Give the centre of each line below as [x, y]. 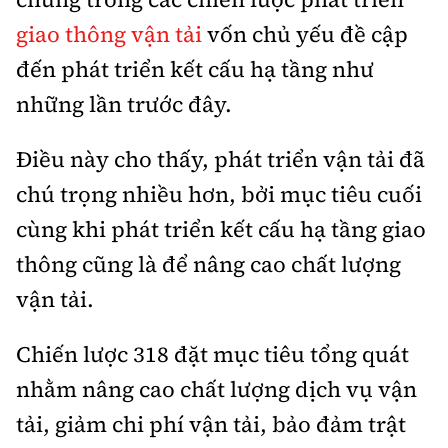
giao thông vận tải [109, 33]
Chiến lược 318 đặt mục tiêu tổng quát [212, 353]
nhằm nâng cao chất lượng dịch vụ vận [216, 388]
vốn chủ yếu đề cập [305, 33]
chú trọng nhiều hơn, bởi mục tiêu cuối [219, 193]
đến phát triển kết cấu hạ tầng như [195, 68]
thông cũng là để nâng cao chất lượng [208, 263]
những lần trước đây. [126, 103]
